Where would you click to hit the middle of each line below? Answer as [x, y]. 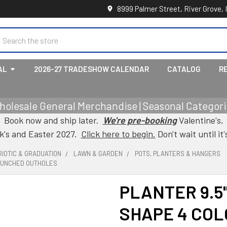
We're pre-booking [140, 120]
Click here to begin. [118, 134]
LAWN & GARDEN [98, 154]
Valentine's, [200, 120]
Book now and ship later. [53, 120]
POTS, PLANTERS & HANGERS [178, 154]
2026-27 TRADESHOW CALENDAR [91, 69]
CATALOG [184, 69]
